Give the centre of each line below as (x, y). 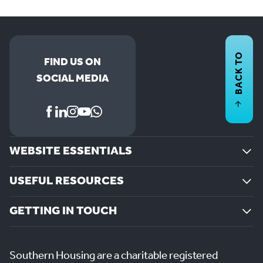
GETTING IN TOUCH (63, 212)
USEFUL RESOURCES (67, 182)
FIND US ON (73, 63)
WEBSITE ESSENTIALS (71, 152)
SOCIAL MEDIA (73, 79)
